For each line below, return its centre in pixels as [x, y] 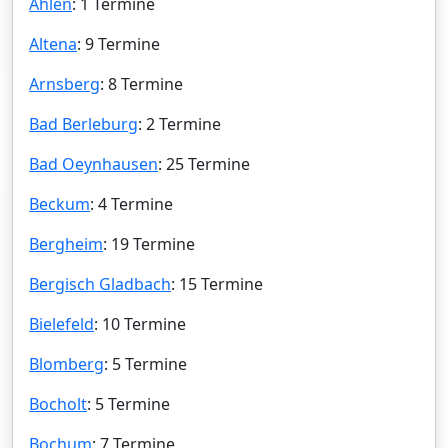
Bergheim [66, 243]
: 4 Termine [131, 203]
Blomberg [66, 363]
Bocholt [58, 403]
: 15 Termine [217, 283]
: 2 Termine [179, 123]
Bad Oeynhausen [93, 163]
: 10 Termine [140, 323]
